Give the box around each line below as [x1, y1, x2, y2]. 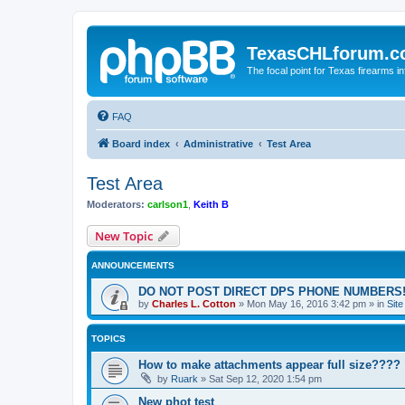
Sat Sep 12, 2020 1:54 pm [209, 373, 322, 384]
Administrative [184, 137, 253, 149]
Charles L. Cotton [152, 298, 236, 309]
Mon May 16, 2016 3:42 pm [247, 298, 366, 309]
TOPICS [91, 334, 126, 344]
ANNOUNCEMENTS [91, 260, 174, 270]
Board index [112, 137, 170, 149]
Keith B [193, 198, 229, 210]
